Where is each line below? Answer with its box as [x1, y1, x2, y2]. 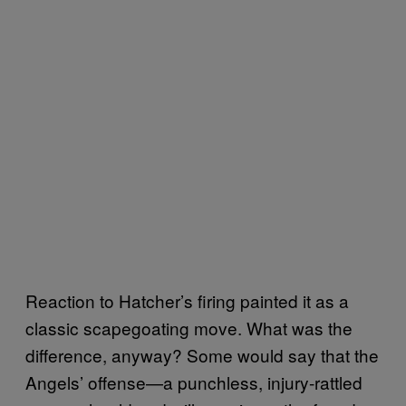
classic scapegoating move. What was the [25, 314, 353, 340]
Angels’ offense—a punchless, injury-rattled [25, 369, 362, 394]
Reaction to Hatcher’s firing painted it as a [25, 287, 349, 313]
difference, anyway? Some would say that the [25, 342, 379, 367]
